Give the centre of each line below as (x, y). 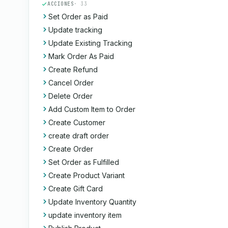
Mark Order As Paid (81, 56)
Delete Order (70, 96)
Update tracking (75, 30)
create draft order (79, 136)
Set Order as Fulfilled (84, 162)
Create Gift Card (76, 189)
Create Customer (77, 122)
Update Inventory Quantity (92, 202)
